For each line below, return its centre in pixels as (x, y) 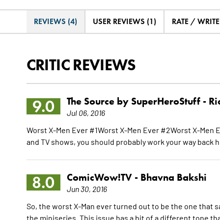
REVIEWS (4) (55, 22)
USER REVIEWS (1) (124, 22)
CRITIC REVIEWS (81, 65)
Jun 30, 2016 (87, 189)
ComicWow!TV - (103, 178)
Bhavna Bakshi (173, 178)
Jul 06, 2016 (86, 113)
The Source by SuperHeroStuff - (137, 101)
